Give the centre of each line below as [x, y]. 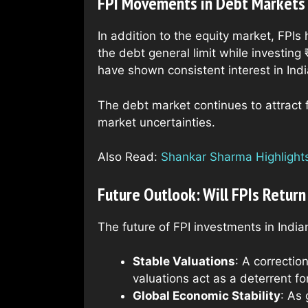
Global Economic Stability [207, 296]
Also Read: [129, 157]
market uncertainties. [156, 122]
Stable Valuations [184, 262]
